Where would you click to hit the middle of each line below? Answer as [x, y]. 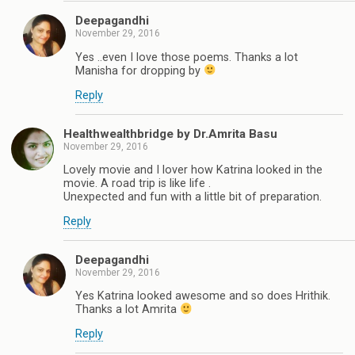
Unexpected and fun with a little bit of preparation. [193, 197]
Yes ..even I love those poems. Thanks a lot [187, 57]
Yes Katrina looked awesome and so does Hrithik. [203, 296]
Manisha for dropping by [139, 71]
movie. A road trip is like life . [137, 183]
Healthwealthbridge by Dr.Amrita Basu [170, 134]
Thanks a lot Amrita [128, 310]
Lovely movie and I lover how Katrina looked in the [193, 170]
